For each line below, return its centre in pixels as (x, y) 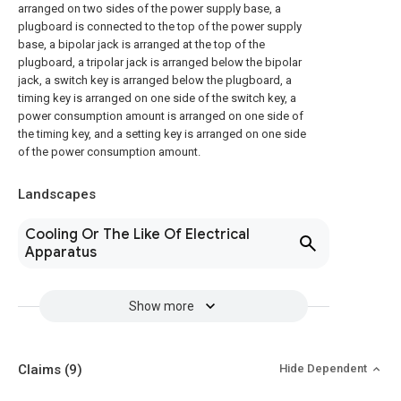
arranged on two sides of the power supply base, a (149, 9)
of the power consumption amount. (109, 152)
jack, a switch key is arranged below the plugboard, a (155, 80)
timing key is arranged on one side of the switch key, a (157, 98)
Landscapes (57, 194)
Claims (41, 370)
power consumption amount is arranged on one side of (161, 116)
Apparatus (61, 252)
